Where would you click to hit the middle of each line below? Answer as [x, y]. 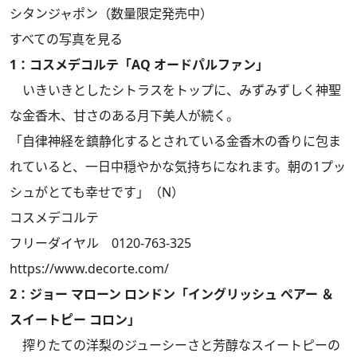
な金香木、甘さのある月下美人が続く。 [124, 116]
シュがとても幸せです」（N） [97, 192]
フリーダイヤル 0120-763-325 [100, 243]
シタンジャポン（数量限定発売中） [111, 14]
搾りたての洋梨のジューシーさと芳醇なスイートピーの [175, 345]
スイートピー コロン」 [75, 320]
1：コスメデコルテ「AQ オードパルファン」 [139, 65]
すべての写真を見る [66, 39]
